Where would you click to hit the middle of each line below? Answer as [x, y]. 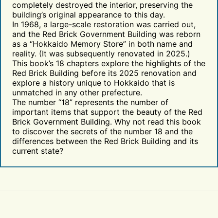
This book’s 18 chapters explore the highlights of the [109, 63]
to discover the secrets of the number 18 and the [102, 131]
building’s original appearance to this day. [88, 14]
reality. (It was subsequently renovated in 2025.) [101, 53]
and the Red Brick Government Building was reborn [106, 34]
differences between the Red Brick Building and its [105, 141]
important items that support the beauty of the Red [107, 112]
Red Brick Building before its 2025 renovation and [104, 73]
